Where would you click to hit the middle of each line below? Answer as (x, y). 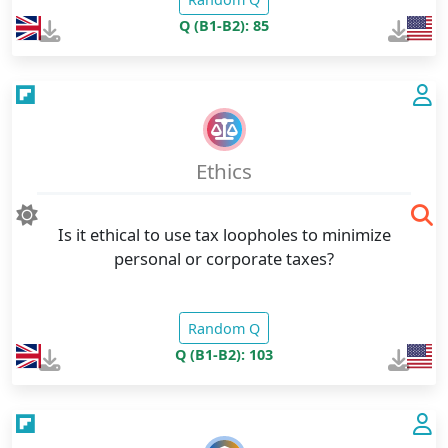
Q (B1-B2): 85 (224, 25)
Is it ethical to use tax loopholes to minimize (224, 235)
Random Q (224, 328)
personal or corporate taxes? (224, 259)
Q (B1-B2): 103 (224, 354)
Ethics (224, 170)
